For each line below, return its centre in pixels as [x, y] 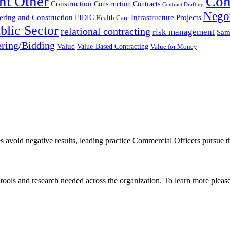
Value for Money [174, 46]
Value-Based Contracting [113, 46]
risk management [184, 32]
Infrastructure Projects [166, 17]
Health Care [112, 17]
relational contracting [106, 31]
